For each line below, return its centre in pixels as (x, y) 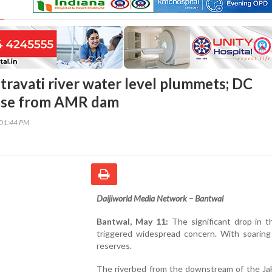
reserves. (114, 245)
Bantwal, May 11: (132, 221)
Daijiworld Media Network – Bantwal (160, 198)
